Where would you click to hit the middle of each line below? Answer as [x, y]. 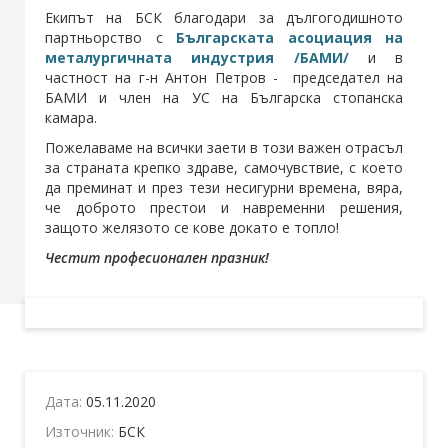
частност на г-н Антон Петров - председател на [224, 77]
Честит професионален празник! [157, 257]
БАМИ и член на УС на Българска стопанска [224, 97]
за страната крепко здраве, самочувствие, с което [224, 167]
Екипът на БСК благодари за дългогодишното [224, 17]
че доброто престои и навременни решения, [224, 207]
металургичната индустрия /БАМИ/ [197, 57]
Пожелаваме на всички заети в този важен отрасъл [224, 147]
